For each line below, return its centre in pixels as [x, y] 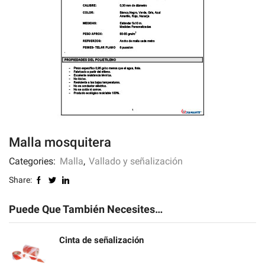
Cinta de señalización [101, 240]
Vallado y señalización [136, 161]
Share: [20, 180]
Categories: [33, 161]
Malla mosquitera [60, 142]
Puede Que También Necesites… [86, 209]
